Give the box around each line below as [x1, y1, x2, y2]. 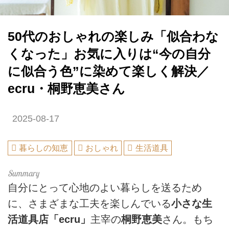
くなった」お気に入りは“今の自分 [8, 47, 211, 61]
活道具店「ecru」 [8, 213, 90, 225]
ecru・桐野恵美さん [8, 81, 125, 96]
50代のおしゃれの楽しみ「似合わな [8, 29, 219, 43]
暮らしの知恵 [19, 144, 68, 153]
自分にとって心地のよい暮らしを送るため [8, 181, 202, 193]
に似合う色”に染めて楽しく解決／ [8, 64, 210, 78]
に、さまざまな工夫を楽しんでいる [8, 197, 171, 209]
